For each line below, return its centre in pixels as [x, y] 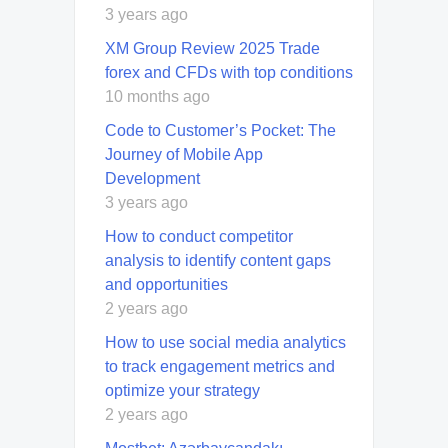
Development [152, 178]
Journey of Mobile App [184, 154]
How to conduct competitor [199, 236]
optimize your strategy [182, 390]
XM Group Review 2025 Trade [212, 48]
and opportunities [166, 284]
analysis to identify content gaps [218, 260]
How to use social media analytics [225, 342]
